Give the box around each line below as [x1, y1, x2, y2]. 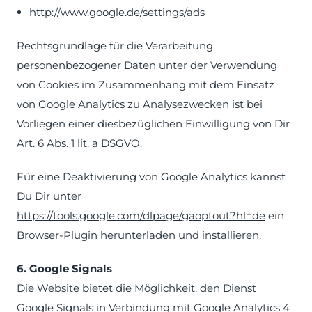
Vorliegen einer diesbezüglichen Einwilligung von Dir [17, 117, 290, 130]
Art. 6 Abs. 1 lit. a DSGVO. [17, 136, 142, 150]
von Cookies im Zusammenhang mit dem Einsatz [17, 78, 274, 91]
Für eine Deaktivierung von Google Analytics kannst [17, 170, 286, 183]
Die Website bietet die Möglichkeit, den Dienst [17, 281, 256, 295]
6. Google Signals [17, 262, 112, 275]
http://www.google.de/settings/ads [29, 6, 205, 19]
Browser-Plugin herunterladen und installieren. [17, 228, 261, 242]
